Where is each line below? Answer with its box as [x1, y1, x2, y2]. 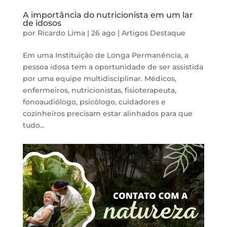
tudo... [22, 120, 45, 130]
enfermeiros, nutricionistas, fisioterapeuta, [22, 85, 176, 95]
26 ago [91, 28, 116, 37]
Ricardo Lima [37, 28, 85, 37]
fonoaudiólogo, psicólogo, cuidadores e [22, 97, 166, 106]
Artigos [121, 28, 148, 37]
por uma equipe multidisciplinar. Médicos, [22, 73, 176, 83]
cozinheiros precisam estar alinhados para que [22, 108, 193, 118]
